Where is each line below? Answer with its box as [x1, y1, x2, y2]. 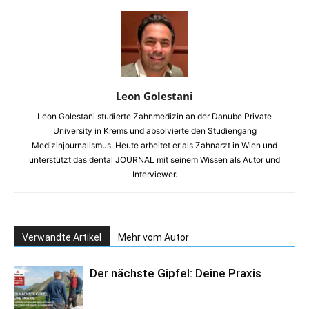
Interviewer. [132, 168, 177, 179]
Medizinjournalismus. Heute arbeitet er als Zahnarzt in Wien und [32, 139, 277, 150]
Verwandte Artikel [22, 231, 101, 243]
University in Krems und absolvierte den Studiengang [52, 125, 257, 136]
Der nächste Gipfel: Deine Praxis [90, 266, 261, 280]
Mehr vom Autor [118, 231, 189, 243]
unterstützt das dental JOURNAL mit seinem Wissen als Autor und [29, 154, 280, 165]
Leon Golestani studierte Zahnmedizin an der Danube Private [37, 110, 272, 121]
